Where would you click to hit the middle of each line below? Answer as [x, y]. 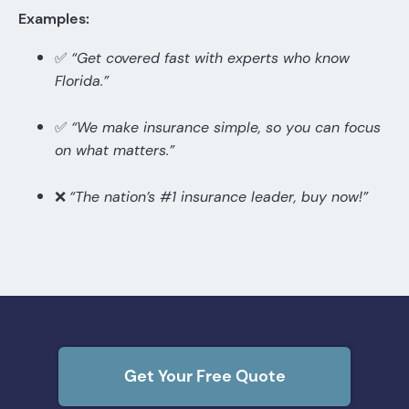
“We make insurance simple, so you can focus [226, 128]
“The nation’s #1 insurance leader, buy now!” [219, 197]
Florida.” [82, 81]
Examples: [54, 19]
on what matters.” [115, 151]
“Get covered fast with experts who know [210, 58]
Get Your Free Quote [204, 376]
